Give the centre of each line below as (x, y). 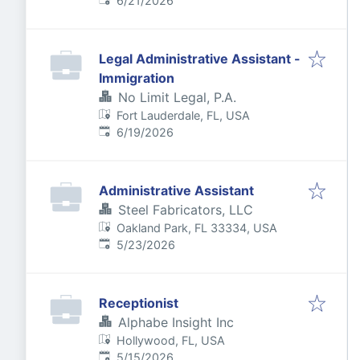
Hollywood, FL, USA (171, 340)
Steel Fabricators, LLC (186, 210)
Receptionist (139, 303)
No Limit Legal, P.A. (177, 97)
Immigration (137, 78)
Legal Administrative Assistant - (200, 59)
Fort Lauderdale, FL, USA (184, 115)
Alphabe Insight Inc (176, 322)
